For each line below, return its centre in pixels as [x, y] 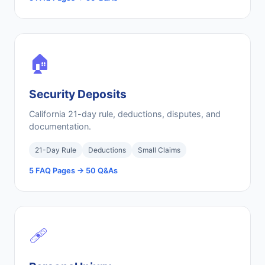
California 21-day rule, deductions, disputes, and [125, 114]
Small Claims [159, 150]
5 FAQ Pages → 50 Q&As [73, 171]
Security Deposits [78, 94]
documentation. [60, 126]
